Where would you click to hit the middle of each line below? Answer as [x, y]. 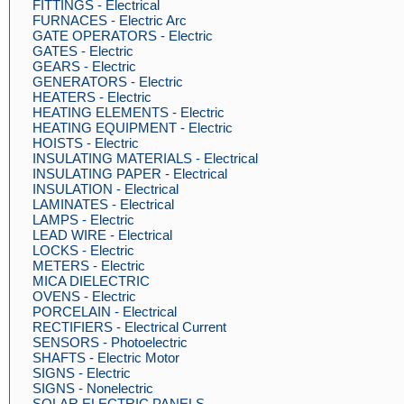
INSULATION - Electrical [106, 189]
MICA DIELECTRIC [91, 281]
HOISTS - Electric [86, 143]
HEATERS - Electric [92, 97]
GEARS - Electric [84, 66]
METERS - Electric [89, 266]
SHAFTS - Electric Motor [106, 358]
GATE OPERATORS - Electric [123, 36]
